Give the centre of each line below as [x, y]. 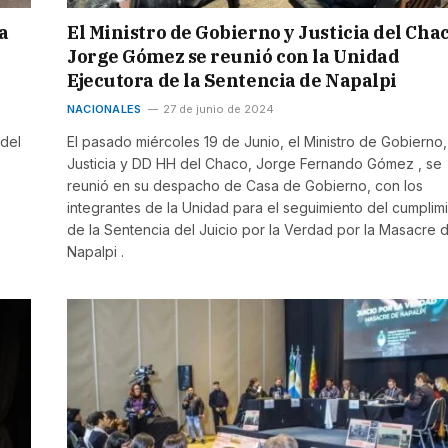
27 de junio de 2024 [219, 108]
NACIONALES [104, 108]
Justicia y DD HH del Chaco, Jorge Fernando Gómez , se [254, 163]
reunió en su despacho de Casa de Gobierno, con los [245, 185]
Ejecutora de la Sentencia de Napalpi [232, 80]
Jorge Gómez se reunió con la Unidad [233, 56]
